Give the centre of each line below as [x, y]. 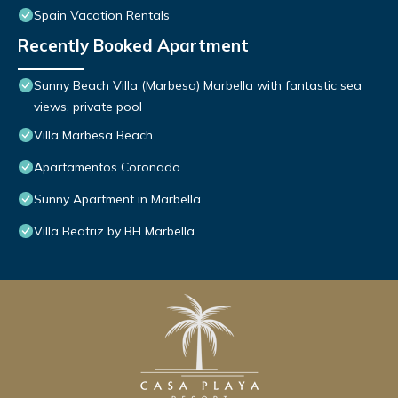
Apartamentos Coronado [107, 167]
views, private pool [88, 107]
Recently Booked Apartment [133, 46]
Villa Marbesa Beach [93, 135]
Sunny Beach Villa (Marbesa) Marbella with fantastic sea [198, 86]
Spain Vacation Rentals [102, 16]
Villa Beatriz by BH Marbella [114, 231]
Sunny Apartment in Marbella [117, 199]
